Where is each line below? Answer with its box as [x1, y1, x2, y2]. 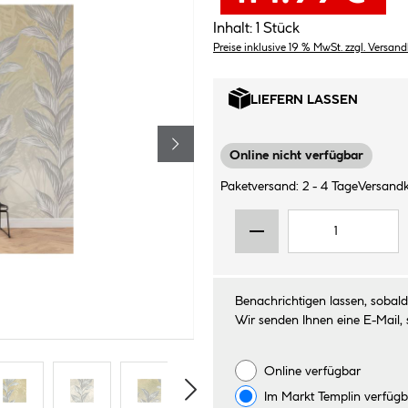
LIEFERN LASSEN [250, 93, 358, 107]
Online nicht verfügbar [229, 149, 363, 162]
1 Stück [256, 22, 300, 36]
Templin [318, 391, 361, 403]
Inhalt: [213, 22, 252, 36]
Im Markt [264, 391, 318, 403]
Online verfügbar [264, 365, 361, 378]
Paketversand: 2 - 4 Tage [220, 180, 358, 193]
